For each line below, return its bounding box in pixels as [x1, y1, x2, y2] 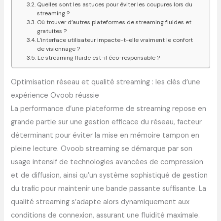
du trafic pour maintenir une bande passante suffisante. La [11, 184, 207, 193]
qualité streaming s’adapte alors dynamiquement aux [11, 197, 190, 207]
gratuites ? [37, 27, 67, 36]
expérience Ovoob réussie [11, 90, 100, 100]
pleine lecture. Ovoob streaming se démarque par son [11, 144, 193, 153]
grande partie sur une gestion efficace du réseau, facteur [11, 117, 202, 127]
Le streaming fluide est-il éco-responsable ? [37, 54, 160, 62]
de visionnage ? [37, 45, 80, 53]
